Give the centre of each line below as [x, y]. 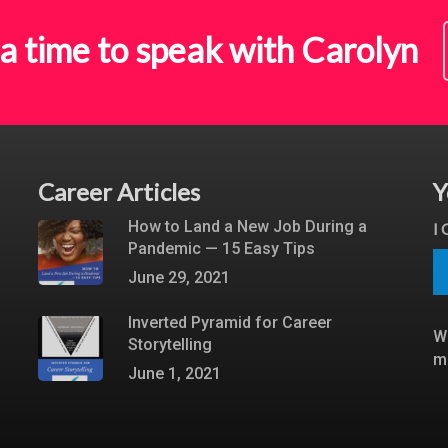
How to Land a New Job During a [247, 226]
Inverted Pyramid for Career [229, 322]
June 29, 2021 [178, 277]
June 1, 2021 [174, 373]
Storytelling [169, 344]
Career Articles [118, 191]
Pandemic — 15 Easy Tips [221, 248]
